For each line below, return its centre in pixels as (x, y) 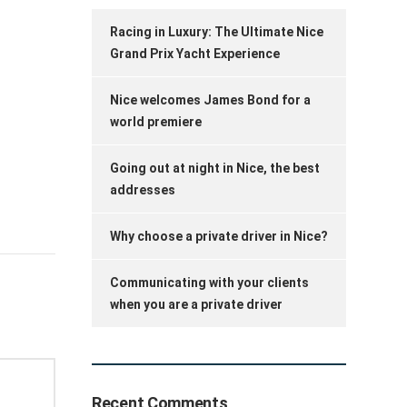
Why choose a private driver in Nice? (219, 236)
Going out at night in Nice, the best (215, 168)
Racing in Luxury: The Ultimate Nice (217, 32)
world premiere (156, 122)
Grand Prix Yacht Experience (195, 54)
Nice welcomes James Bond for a (210, 100)
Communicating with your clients (209, 283)
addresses (143, 190)
